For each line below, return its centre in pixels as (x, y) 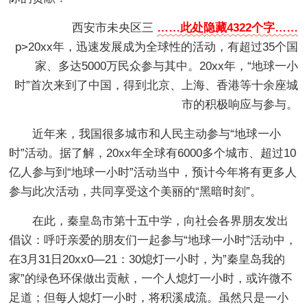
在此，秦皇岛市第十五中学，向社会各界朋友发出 (161, 221)
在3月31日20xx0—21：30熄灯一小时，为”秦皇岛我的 (147, 259)
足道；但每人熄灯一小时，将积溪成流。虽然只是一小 (149, 297)
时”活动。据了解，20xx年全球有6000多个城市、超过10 (153, 153)
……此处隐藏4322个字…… (227, 27)
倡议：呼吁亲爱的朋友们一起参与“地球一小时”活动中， (153, 240)
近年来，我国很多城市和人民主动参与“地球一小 (157, 134)
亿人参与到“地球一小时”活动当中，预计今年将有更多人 (153, 172)
